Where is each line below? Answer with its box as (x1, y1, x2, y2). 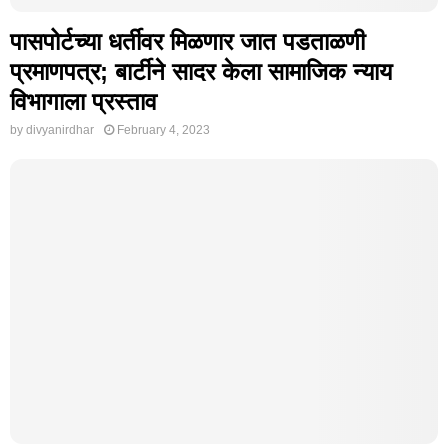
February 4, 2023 (117, 122, 210, 137)
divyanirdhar (26, 122, 94, 137)
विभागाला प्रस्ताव (10, 87, 157, 115)
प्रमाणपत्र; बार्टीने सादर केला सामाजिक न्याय (10, 57, 392, 85)
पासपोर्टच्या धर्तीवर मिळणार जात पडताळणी (10, 27, 365, 55)
